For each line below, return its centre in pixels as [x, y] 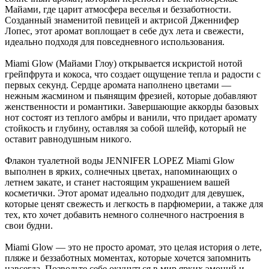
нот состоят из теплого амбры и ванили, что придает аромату [131, 118]
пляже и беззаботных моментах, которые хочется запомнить [128, 258]
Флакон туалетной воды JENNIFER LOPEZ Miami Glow [120, 161]
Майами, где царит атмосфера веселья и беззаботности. [118, 10]
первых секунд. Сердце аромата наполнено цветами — [118, 85]
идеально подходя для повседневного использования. [115, 42]
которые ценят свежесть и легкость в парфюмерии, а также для [134, 204]
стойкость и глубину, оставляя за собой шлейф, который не [125, 128]
